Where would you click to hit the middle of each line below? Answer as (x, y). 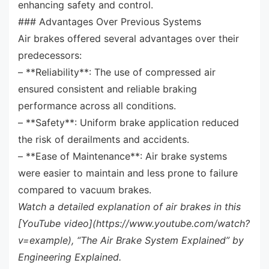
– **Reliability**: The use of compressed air (117, 72)
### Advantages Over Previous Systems (110, 21)
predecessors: (50, 55)
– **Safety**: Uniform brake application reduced (128, 122)
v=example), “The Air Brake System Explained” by (131, 240)
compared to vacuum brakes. (85, 189)
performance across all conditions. (97, 105)
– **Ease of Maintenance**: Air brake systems (122, 156)
